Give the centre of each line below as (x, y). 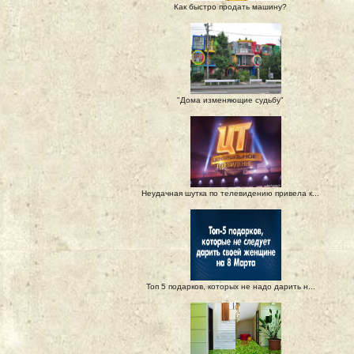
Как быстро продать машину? (230, 7)
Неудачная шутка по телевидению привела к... (230, 193)
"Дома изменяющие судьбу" (230, 100)
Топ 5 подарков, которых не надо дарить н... (230, 286)
